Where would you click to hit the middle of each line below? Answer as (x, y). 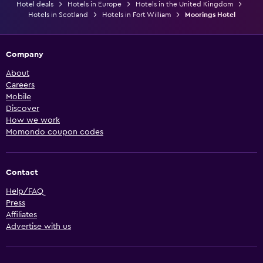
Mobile (18, 97)
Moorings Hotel (210, 14)
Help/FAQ (25, 191)
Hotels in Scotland (58, 14)
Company (25, 54)
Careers (20, 85)
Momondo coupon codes (55, 132)
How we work (33, 120)
